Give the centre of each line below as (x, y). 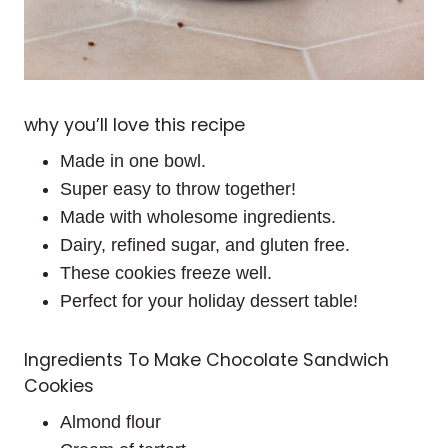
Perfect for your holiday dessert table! (209, 301)
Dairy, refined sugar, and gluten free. (205, 245)
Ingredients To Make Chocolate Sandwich (206, 360)
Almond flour (110, 421)
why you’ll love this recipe (134, 125)
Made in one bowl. (133, 161)
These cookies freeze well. (166, 273)
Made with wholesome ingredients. (198, 217)
